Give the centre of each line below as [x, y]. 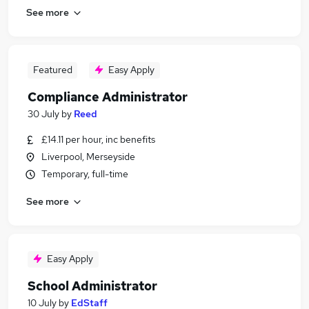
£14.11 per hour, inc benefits [98, 139]
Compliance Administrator [108, 97]
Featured [52, 70]
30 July [43, 114]
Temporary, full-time [85, 174]
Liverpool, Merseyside [88, 157]
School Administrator [92, 286]
